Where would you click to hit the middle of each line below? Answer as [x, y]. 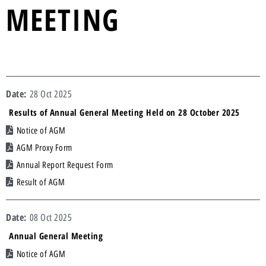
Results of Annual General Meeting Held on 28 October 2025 [124, 113]
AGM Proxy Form [44, 148]
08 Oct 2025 [50, 218]
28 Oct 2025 [50, 94]
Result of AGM [40, 183]
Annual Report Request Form [65, 165]
